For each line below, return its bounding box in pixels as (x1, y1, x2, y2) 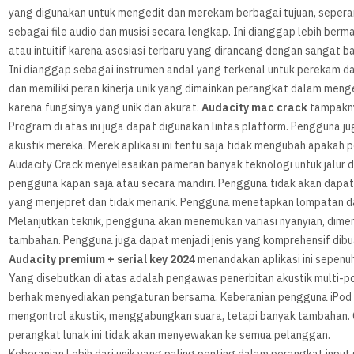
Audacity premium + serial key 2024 (9, 251, 196, 269)
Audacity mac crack (201, 100, 308, 117)
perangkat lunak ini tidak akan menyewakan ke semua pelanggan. (9, 327, 331, 345)
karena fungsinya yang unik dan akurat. (9, 100, 202, 117)
